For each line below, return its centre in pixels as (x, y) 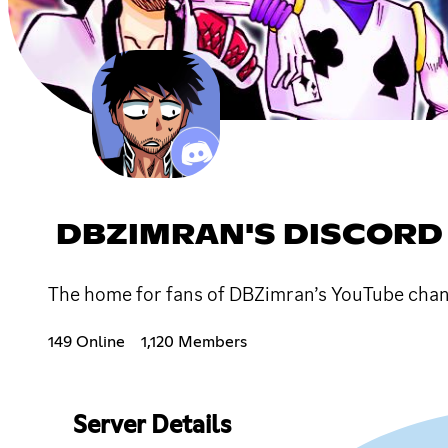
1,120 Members (194, 341)
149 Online (86, 341)
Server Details (151, 425)
